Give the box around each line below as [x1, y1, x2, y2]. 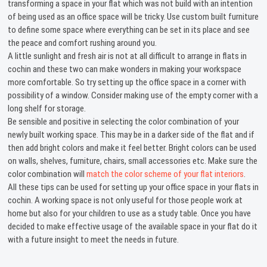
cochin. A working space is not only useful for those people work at [8, 194, 243, 206]
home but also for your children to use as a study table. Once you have [8, 207, 252, 219]
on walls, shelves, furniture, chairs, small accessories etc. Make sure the [8, 155, 258, 166]
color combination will [8, 168, 87, 179]
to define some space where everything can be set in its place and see [8, 24, 250, 35]
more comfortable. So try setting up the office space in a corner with [8, 76, 247, 88]
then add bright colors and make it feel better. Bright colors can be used [8, 142, 257, 153]
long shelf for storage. [8, 103, 86, 114]
